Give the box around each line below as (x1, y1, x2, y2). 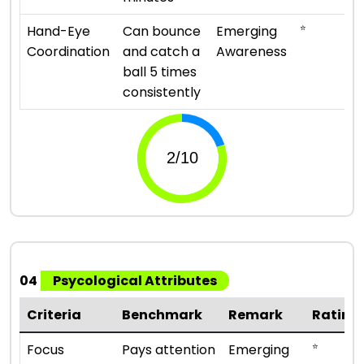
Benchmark (122, 305, 202, 324)
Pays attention (122, 340, 215, 359)
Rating (312, 305, 360, 324)
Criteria (27, 305, 81, 324)
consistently (123, 82, 201, 102)
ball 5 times (123, 62, 197, 81)
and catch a (123, 41, 200, 61)
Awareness (216, 41, 287, 61)
